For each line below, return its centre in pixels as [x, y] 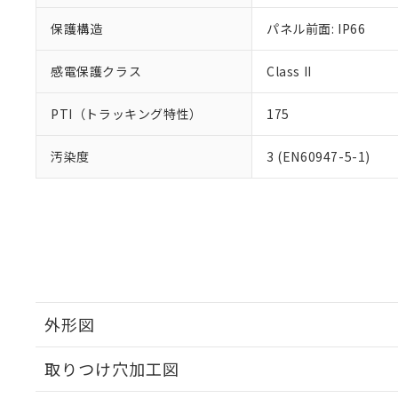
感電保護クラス [96, 71]
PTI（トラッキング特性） [127, 114]
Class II [289, 71]
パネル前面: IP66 [316, 28]
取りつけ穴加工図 [112, 369]
